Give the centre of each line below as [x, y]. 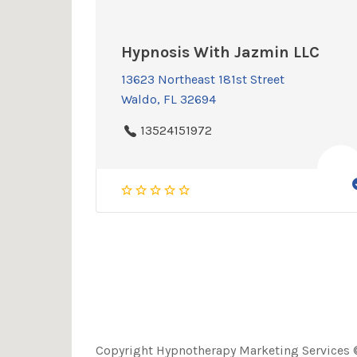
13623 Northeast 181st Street [202, 80]
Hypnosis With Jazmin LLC [220, 52]
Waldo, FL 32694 [168, 100]
